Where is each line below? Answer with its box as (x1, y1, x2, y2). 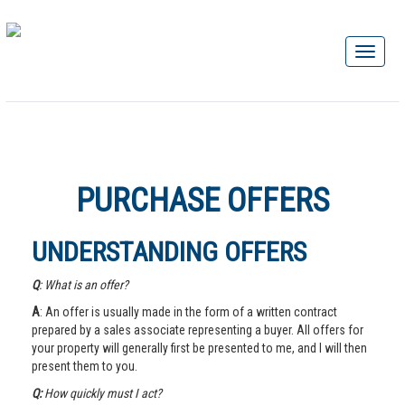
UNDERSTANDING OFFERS (32, 236, 306, 268)
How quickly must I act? (44, 386, 162, 400)
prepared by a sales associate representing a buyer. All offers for (32, 323, 363, 337)
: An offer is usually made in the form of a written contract (40, 305, 337, 319)
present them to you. (32, 359, 137, 373)
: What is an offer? (39, 278, 128, 292)
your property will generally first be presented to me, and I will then (32, 341, 367, 355)
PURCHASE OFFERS (76, 182, 329, 220)
